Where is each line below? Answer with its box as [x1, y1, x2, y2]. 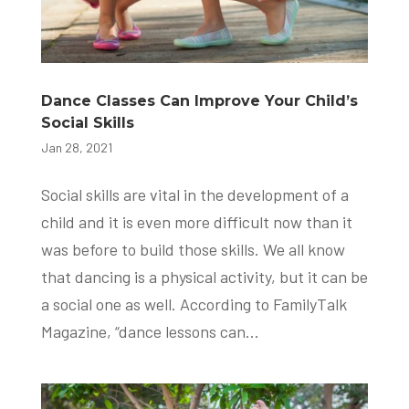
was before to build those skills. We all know [40, 239, 345, 260]
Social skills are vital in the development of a [40, 184, 349, 205]
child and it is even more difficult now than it [40, 212, 352, 233]
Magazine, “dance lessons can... [40, 321, 259, 342]
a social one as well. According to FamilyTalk [40, 294, 347, 315]
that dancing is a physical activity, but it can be [40, 267, 368, 288]
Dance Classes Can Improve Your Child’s [40, 92, 358, 110]
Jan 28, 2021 [40, 140, 112, 156]
